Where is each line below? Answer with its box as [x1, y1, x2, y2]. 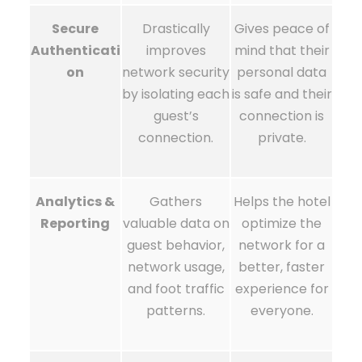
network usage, [127, 258, 225, 276]
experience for [234, 280, 329, 298]
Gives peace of [234, 19, 330, 38]
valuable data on [122, 214, 229, 233]
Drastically [141, 19, 210, 38]
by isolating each [122, 85, 229, 103]
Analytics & [36, 192, 115, 211]
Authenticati [30, 41, 120, 60]
